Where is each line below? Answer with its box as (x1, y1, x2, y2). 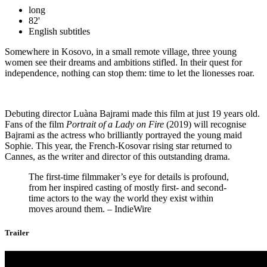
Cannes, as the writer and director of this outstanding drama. (5, 151, 230, 162)
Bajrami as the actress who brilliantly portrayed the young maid (5, 130, 242, 141)
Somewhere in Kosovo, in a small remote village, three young (5, 46, 237, 57)
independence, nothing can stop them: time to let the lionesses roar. (5, 68, 254, 79)
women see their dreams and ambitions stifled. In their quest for (5, 57, 242, 68)
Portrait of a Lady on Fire (66, 119, 164, 130)
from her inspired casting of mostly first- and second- (29, 182, 226, 193)
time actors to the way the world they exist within (29, 193, 213, 204)
